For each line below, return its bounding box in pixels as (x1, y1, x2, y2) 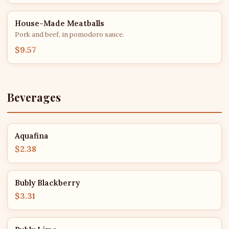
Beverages (7, 90, 61, 104)
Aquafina (15, 131, 49, 141)
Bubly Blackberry (15, 178, 80, 188)
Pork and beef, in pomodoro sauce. (15, 30, 124, 39)
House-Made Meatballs (15, 18, 104, 28)
